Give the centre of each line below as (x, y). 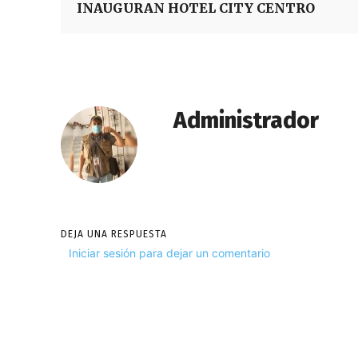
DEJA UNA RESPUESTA (114, 234)
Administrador (246, 120)
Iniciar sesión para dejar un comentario (169, 253)
